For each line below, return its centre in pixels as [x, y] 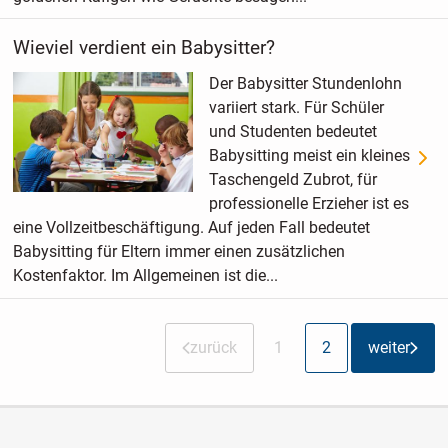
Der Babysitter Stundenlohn [305, 84]
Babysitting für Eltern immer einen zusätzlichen [178, 252]
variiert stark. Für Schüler [296, 108]
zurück [214, 348]
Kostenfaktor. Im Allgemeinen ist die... [145, 276]
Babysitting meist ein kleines [309, 156]
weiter [389, 348]
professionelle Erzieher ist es [308, 204]
